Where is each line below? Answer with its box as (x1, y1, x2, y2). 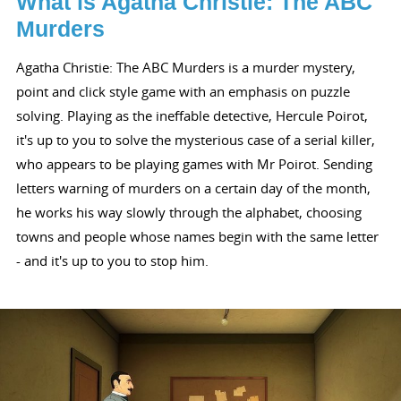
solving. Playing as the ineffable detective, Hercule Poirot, (15, 107, 368, 125)
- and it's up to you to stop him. (15, 252, 209, 270)
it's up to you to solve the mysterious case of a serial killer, (15, 131, 375, 149)
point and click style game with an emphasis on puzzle (15, 82, 350, 101)
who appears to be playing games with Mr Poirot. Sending (15, 155, 372, 174)
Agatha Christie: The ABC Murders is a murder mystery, (15, 58, 355, 77)
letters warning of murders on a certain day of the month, (15, 179, 371, 198)
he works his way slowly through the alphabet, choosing (15, 203, 362, 222)
